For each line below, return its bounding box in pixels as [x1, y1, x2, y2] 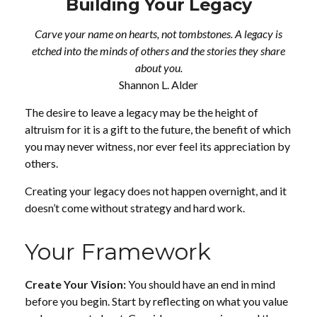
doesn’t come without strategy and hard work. [25, 201, 245, 214]
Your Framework [25, 238, 211, 265]
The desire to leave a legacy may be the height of [25, 105, 258, 119]
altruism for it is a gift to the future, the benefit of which [25, 122, 291, 136]
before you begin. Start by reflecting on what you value [25, 294, 288, 308]
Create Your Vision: [25, 277, 128, 291]
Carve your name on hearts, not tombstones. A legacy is [35, 27, 282, 40]
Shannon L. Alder [119, 78, 198, 91]
